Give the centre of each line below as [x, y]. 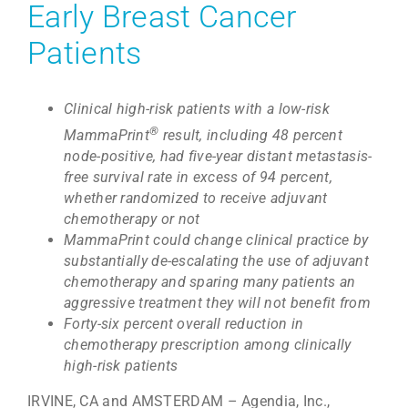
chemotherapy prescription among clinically [208, 344]
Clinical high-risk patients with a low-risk [197, 109]
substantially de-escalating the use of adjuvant [217, 260]
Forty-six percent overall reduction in [184, 323]
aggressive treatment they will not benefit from [218, 302]
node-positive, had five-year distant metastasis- [218, 156]
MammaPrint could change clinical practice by [216, 240]
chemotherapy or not [132, 219]
